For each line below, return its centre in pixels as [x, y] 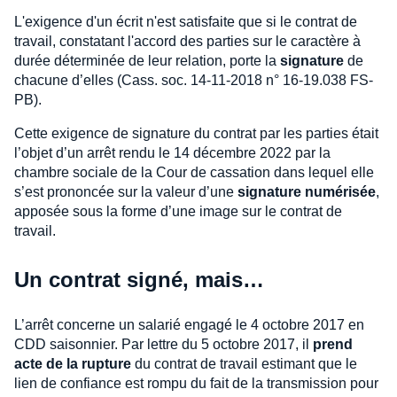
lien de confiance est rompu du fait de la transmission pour [196, 383]
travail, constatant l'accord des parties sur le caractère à [187, 41]
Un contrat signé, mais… [139, 279]
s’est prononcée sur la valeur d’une [126, 191]
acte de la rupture [73, 363]
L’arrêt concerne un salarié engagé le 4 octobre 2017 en [189, 324]
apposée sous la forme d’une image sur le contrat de [178, 211]
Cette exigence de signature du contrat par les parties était [196, 133]
